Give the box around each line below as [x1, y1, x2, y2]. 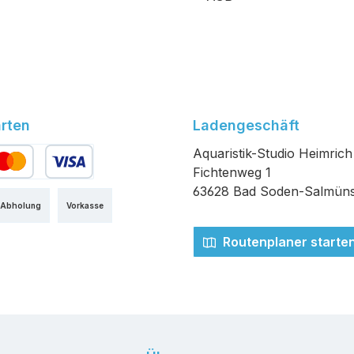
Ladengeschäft [193, 117, 299, 134]
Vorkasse [66, 200, 104, 210]
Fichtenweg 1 [193, 164, 271, 181]
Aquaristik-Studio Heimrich [193, 145, 352, 162]
